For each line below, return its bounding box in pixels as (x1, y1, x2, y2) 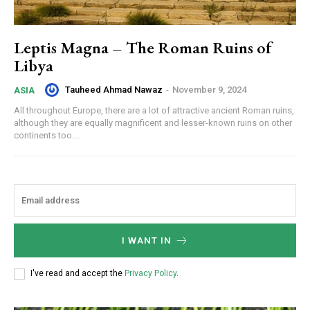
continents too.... (14, 129, 80, 140)
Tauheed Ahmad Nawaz (65, 84, 163, 95)
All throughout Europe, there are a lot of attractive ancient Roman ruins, (14, 104, 294, 116)
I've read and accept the (30, 268, 125, 279)
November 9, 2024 (172, 84, 246, 95)
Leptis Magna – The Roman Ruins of (14, 36, 272, 58)
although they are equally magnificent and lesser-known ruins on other (14, 117, 292, 128)
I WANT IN (121, 235, 172, 246)
